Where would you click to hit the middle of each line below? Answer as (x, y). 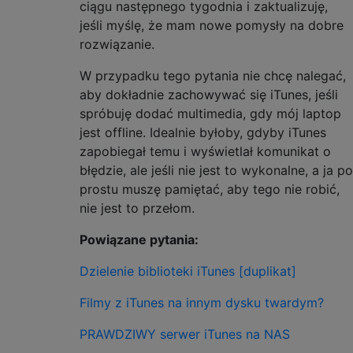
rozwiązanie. (117, 44)
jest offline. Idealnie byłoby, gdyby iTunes (203, 132)
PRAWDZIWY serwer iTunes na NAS (185, 334)
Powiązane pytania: (139, 239)
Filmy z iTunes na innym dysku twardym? (202, 302)
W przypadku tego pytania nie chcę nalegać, (213, 75)
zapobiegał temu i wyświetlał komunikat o (205, 151)
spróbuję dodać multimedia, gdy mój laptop (210, 113)
